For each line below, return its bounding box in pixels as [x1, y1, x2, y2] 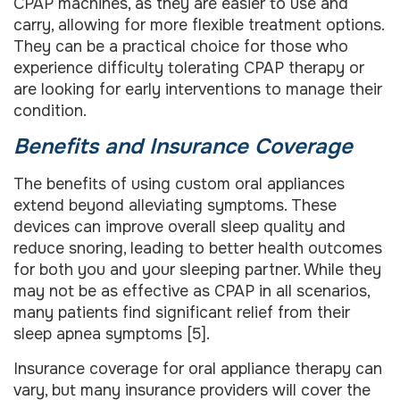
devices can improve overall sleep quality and [13, 217, 346, 237]
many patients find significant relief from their [13, 303, 350, 323]
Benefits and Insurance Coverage [13, 133, 353, 161]
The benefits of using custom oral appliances [13, 174, 345, 195]
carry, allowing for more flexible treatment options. [13, 14, 384, 35]
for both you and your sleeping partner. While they [13, 260, 381, 280]
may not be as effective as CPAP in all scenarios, [13, 281, 370, 302]
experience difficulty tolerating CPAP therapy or [13, 57, 364, 78]
